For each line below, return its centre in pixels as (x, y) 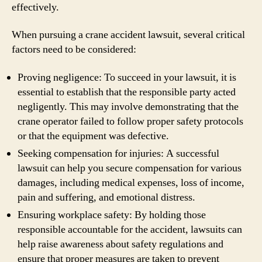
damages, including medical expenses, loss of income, (131, 182)
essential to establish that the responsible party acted (127, 92)
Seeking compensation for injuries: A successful (118, 153)
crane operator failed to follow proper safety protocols (130, 121)
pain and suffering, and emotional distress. (106, 197)
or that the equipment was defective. (93, 136)
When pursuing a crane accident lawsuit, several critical (128, 35)
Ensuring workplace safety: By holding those (112, 215)
